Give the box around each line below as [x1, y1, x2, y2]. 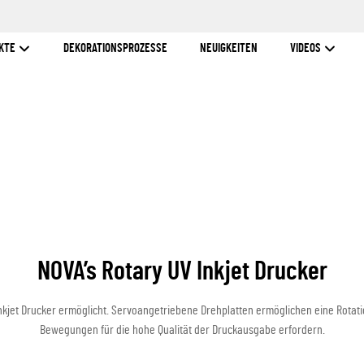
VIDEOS [289, 42, 323, 54]
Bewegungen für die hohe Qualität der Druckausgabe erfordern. [39, 323, 325, 336]
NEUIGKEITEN [199, 42, 258, 54]
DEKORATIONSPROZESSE [63, 42, 167, 54]
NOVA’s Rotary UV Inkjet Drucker [37, 258, 327, 284]
